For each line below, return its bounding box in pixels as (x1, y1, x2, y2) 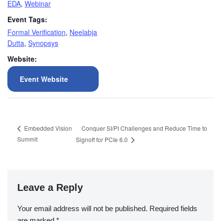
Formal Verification (7, 27, 66, 37)
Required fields (149, 204, 197, 213)
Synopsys (28, 38, 58, 48)
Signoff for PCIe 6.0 (76, 135, 130, 144)
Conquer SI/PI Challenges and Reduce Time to (81, 123, 208, 132)
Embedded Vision (23, 124, 72, 133)
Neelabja (70, 27, 97, 37)
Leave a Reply (17, 182, 83, 193)
